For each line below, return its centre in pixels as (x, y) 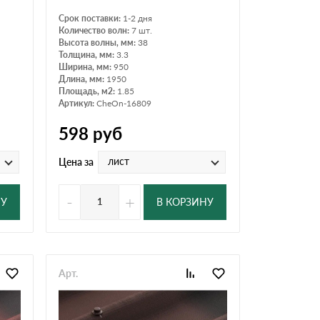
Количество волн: (95, 30)
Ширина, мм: (86, 66)
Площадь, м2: (88, 91)
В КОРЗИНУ (185, 202)
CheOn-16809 (124, 103)
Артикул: (77, 103)
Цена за (76, 162)
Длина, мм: (82, 79)
